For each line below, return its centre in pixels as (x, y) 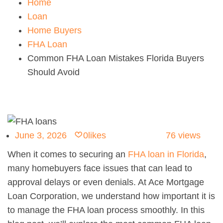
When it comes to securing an (68, 155)
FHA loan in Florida (166, 155)
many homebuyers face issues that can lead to (100, 168)
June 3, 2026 (41, 136)
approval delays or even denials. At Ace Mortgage (106, 182)
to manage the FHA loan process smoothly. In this (106, 210)
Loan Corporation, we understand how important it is (111, 196)
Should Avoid (54, 72)
